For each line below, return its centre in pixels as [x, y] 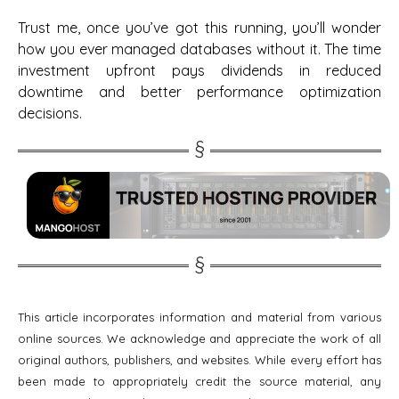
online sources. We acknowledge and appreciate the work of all [199, 338]
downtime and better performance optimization [199, 91]
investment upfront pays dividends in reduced [199, 70]
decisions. [50, 113]
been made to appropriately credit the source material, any [199, 381]
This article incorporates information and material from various [199, 317]
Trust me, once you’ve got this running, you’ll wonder [199, 27]
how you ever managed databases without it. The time [199, 49]
